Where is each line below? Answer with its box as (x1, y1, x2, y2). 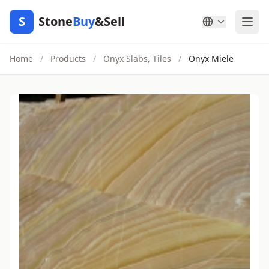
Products (50, 53, 86, 64)
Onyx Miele (189, 53, 234, 64)
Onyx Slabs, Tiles (103, 53, 171, 64)
